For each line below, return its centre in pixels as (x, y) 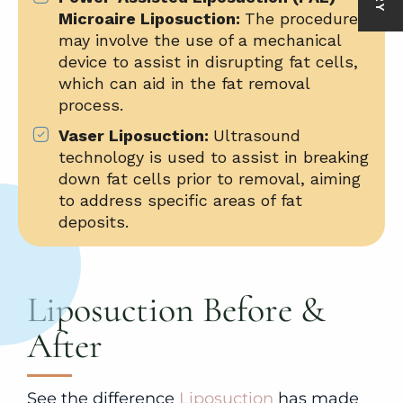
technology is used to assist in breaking (214, 157)
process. (91, 104)
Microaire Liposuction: (149, 18)
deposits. (94, 221)
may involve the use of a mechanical (200, 40)
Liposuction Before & (176, 309)
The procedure (301, 18)
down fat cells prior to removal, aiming (210, 178)
